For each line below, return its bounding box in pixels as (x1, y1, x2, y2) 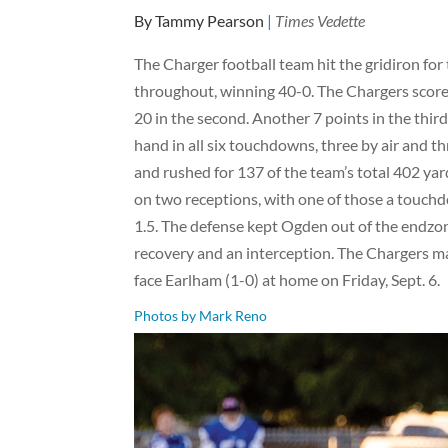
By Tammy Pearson (134, 10, 265, 30)
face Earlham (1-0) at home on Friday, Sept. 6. (134, 269, 441, 289)
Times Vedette (275, 10, 366, 30)
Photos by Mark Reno (134, 306, 268, 324)
